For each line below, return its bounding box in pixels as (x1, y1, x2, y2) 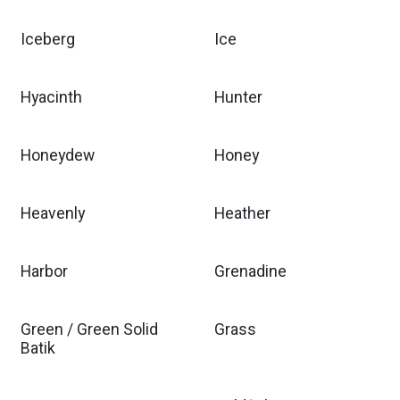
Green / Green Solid (21, 319, 158, 341)
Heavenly (21, 203, 85, 225)
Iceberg (21, 29, 75, 51)
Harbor (21, 261, 68, 283)
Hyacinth (21, 87, 82, 109)
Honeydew (21, 145, 95, 167)
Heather (213, 203, 271, 225)
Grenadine (213, 261, 287, 283)
